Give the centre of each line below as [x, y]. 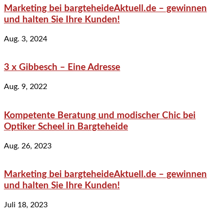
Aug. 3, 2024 [26, 39]
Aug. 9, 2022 [26, 87]
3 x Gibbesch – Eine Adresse [62, 68]
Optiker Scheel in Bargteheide [66, 127]
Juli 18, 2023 [26, 205]
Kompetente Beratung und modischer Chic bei [100, 115]
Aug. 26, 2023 [28, 146]
